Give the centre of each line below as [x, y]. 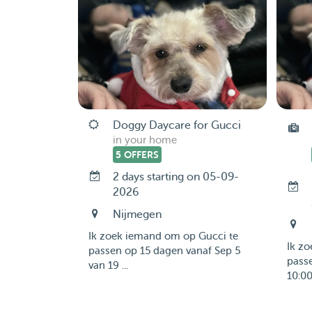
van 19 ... [108, 266]
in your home [145, 140]
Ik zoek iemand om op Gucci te [163, 236]
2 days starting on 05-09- [175, 177]
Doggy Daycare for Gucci [177, 125]
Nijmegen [137, 214]
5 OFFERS [137, 155]
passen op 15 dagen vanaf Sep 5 [164, 251]
